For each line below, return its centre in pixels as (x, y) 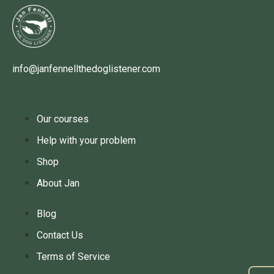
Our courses (63, 119)
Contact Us (60, 235)
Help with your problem (86, 140)
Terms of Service (73, 257)
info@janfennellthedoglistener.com (86, 69)
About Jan (58, 183)
